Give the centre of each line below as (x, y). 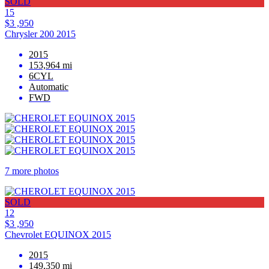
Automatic (49, 87)
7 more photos (32, 171)
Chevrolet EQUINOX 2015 (58, 235)
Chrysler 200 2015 (40, 34)
